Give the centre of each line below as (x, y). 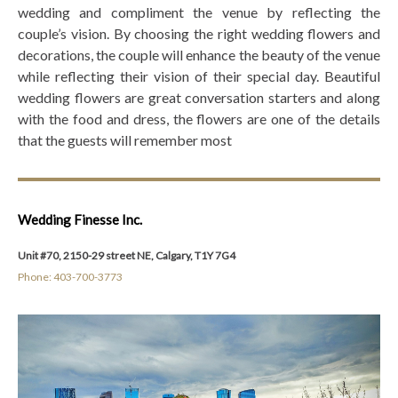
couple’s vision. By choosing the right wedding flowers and (199, 33)
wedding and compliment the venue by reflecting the (199, 12)
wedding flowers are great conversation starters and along (199, 97)
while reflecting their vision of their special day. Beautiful (199, 76)
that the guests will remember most (125, 139)
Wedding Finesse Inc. (80, 219)
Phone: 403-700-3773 (70, 277)
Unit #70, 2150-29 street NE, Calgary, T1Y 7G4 (127, 255)
